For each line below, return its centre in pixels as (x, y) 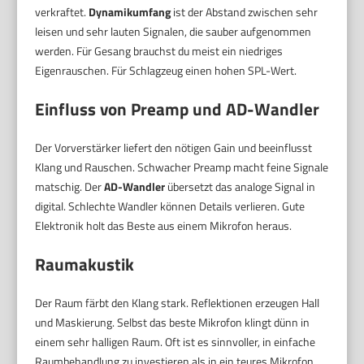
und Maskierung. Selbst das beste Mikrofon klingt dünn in (173, 322)
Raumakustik (85, 264)
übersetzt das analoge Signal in (240, 186)
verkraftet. (62, 11)
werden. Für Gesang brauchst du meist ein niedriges (159, 50)
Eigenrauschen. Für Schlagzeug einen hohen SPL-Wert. (166, 70)
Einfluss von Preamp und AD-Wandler (178, 108)
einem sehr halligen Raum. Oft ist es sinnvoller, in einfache (175, 341)
